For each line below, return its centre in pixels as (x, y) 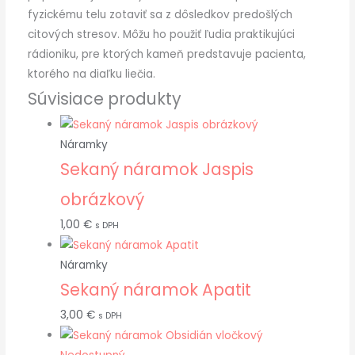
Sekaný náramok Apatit (155, 289)
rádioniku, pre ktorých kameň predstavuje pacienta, (166, 55)
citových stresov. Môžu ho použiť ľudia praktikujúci (161, 35)
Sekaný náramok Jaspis (157, 170)
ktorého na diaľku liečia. (91, 74)
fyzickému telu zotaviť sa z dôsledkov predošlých (160, 15)
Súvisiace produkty (104, 99)
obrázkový (102, 200)
